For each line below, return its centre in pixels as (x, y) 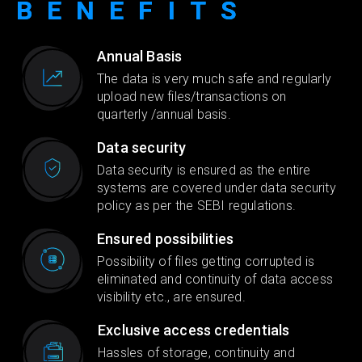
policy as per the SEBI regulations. (196, 206)
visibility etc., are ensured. (171, 297)
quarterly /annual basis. (164, 115)
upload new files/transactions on (192, 97)
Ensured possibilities (166, 239)
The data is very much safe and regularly (214, 79)
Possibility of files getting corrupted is (206, 262)
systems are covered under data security (217, 188)
